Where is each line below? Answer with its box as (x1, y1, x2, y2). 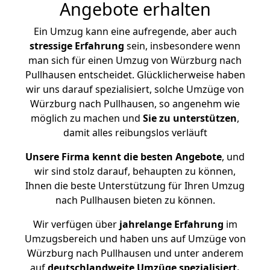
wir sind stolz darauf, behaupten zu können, (34, 165, 236, 178)
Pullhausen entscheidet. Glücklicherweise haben (25, 68, 245, 81)
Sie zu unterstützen (143, 111, 237, 125)
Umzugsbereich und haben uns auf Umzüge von (24, 232, 246, 245)
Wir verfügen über (33, 218, 117, 231)
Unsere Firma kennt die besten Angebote (25, 150, 222, 163)
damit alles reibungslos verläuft (63, 126, 207, 139)
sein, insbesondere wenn (124, 39, 240, 52)
